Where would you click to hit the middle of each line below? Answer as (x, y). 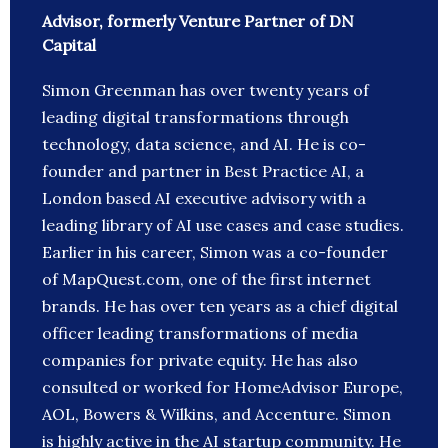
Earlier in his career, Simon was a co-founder (215, 252)
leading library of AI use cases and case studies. (223, 225)
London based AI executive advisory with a (204, 198)
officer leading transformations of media (200, 333)
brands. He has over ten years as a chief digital (220, 306)
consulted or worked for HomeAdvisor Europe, (222, 387)
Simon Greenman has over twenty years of (205, 90)
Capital (69, 45)
